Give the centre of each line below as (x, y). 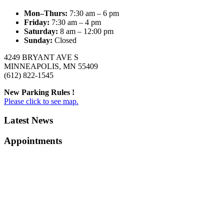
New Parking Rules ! (39, 92)
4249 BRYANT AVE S (41, 57)
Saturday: (42, 31)
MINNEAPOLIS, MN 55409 (51, 66)
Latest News (28, 120)
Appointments (33, 141)
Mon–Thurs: (47, 13)
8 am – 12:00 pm (87, 31)
